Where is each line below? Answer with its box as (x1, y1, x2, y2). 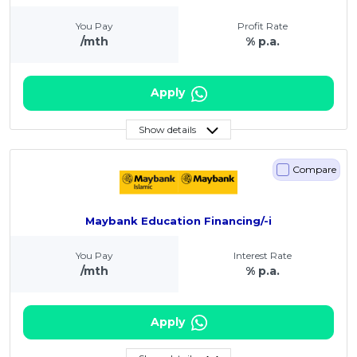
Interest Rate (233, 249, 292, 262)
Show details (139, 123, 196, 135)
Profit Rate (237, 20, 288, 33)
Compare (292, 163, 336, 175)
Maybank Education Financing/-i (85, 214, 272, 228)
